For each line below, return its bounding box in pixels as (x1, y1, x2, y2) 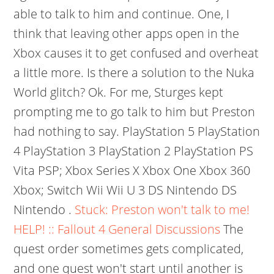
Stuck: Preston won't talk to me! (75, 201, 250, 218)
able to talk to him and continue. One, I (13, 6, 230, 22)
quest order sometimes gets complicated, (13, 240, 244, 257)
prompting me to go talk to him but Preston (13, 103, 256, 120)
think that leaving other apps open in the (13, 25, 240, 42)
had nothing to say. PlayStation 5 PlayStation (13, 123, 261, 139)
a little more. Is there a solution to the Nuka (13, 64, 255, 81)
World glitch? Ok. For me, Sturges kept (13, 84, 224, 100)
